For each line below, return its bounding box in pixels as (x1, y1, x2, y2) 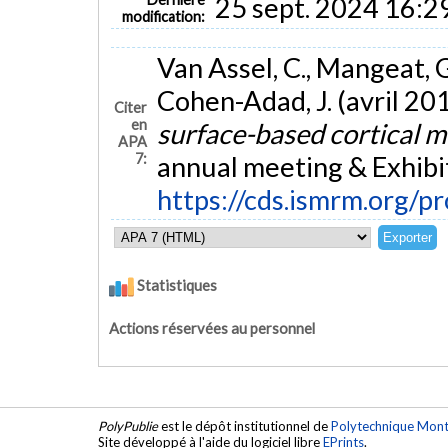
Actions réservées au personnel (109, 319, 315, 337)
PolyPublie (98, 418, 158, 435)
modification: (122, 7, 206, 25)
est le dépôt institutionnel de (158, 418, 331, 435)
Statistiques (134, 276, 217, 295)
